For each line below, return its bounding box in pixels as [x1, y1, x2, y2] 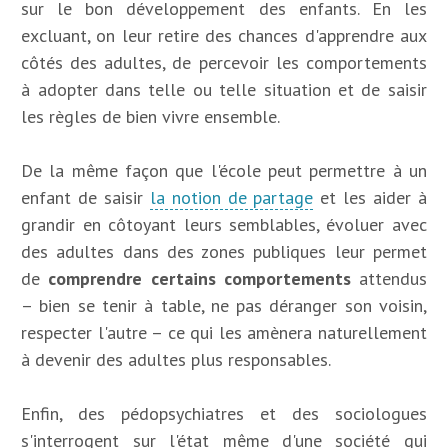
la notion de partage [149, 186, 314, 210]
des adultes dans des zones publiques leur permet [21, 240, 427, 264]
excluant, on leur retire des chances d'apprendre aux [21, 24, 427, 48]
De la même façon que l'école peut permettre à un [21, 159, 427, 183]
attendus [350, 267, 427, 291]
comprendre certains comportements [48, 267, 351, 291]
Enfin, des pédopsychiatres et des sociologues [21, 402, 427, 426]
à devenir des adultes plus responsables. [21, 348, 332, 372]
